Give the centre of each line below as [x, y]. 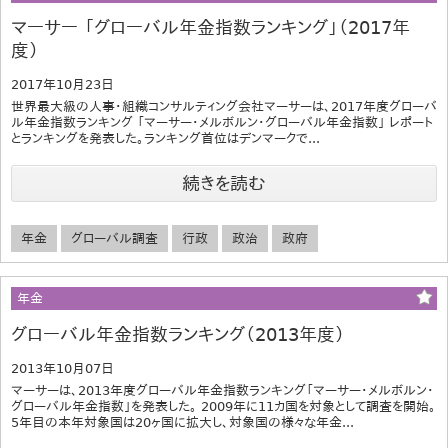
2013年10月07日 [62, 368]
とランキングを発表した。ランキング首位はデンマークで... [165, 138]
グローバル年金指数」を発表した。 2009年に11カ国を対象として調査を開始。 [223, 406]
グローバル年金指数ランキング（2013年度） [178, 334]
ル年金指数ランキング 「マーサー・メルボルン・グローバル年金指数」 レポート [222, 122]
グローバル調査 [114, 238]
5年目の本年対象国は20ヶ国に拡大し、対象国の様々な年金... [182, 422]
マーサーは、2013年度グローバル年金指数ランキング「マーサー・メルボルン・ [222, 390]
